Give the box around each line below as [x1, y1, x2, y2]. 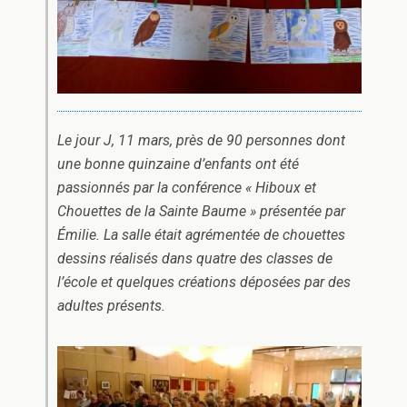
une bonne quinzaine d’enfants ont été [57, 155, 299, 174]
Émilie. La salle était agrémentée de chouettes [57, 226, 349, 244]
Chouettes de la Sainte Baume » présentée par [57, 203, 345, 221]
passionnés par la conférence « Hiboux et [57, 179, 316, 197]
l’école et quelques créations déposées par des [57, 273, 351, 292]
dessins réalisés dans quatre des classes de [57, 250, 333, 268]
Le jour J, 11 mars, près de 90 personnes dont [57, 132, 345, 150]
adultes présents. [57, 297, 165, 315]
